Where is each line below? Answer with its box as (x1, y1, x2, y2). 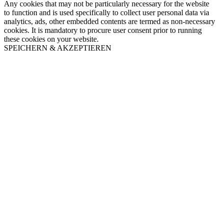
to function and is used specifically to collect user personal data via (4, 8, 209, 17)
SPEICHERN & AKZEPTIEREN (4, 44, 111, 53)
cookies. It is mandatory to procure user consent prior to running (4, 26, 202, 35)
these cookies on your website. (4, 35, 99, 44)
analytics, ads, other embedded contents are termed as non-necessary (4, 17, 215, 26)
